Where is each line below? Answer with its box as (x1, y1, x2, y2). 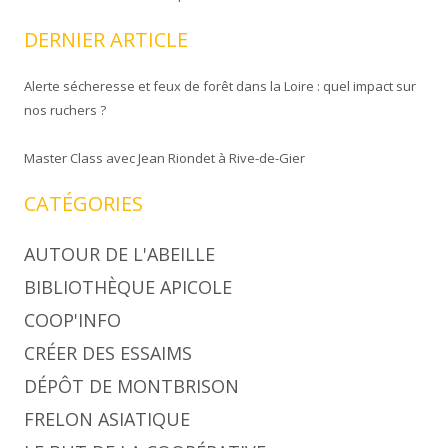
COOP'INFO (24, 308, 121, 332)
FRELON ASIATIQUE (24, 407, 190, 431)
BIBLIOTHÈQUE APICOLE (24, 275, 232, 299)
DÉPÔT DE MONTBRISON (24, 374, 239, 398)
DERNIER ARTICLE (24, 26, 188, 53)
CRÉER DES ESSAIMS (24, 341, 192, 365)
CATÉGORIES (24, 190, 143, 217)
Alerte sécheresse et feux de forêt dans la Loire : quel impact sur (24, 77, 416, 95)
